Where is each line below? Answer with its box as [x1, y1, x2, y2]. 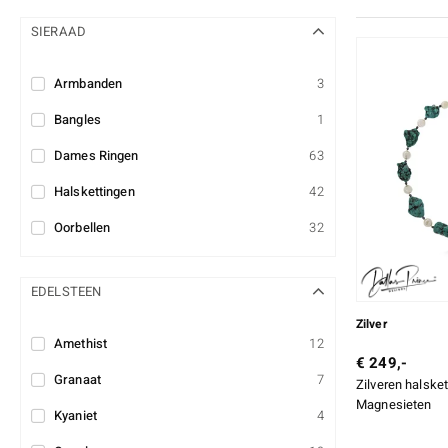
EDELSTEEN [31, 282, 102, 302]
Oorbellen [54, 218, 111, 238]
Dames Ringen [54, 146, 139, 166]
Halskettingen [54, 182, 135, 202]
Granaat [54, 370, 101, 390]
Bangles [54, 110, 101, 130]
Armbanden [54, 74, 123, 94]
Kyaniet [54, 406, 97, 426]
